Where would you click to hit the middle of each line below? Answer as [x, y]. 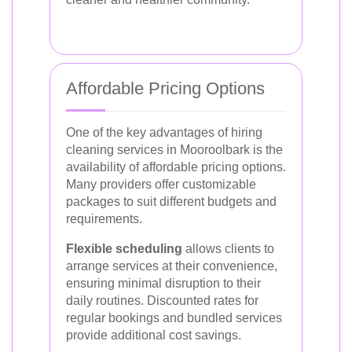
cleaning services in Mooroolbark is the [174, 150]
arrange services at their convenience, [172, 266]
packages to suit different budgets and [171, 202]
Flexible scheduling [124, 249]
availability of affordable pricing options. [176, 167]
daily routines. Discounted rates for [162, 301]
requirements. [104, 219]
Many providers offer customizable [161, 184]
